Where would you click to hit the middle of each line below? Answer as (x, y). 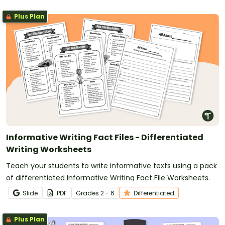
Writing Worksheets (49, 149)
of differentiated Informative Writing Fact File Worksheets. (108, 178)
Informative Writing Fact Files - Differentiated (105, 137)
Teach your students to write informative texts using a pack (111, 165)
